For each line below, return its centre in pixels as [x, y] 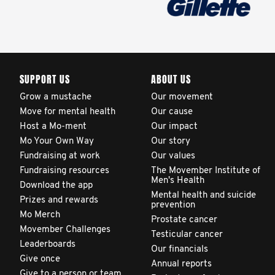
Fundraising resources [64, 171]
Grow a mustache [56, 97]
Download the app [56, 186]
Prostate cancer [184, 220]
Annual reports [181, 264]
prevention [173, 205]
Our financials [180, 250]
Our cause [172, 112]
